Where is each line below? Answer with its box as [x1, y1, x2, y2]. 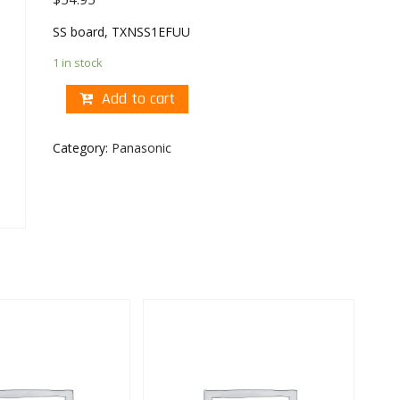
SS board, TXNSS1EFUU [53, 23, 191, 40]
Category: [53, 139, 112, 156]
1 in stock [53, 54, 104, 71]
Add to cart [102, 88, 176, 109]
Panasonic [112, 139, 172, 156]
